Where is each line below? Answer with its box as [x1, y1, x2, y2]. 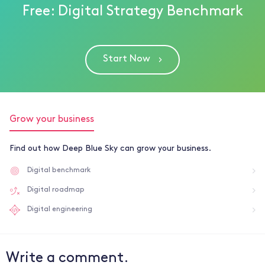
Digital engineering [27, 205, 92, 213]
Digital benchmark [27, 166, 91, 174]
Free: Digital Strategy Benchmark [22, 4, 243, 19]
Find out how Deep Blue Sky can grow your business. [9, 144, 211, 153]
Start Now [103, 54, 150, 64]
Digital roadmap [27, 186, 85, 193]
